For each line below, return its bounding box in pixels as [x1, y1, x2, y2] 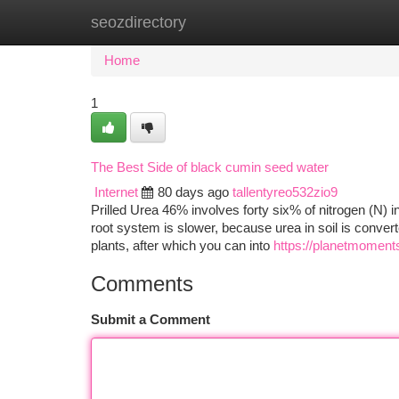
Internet [94, 185, 138, 199]
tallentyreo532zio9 [232, 185, 338, 199]
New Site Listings [180, 15, 281, 29]
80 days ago [158, 185, 229, 199]
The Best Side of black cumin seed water [91, 160, 329, 175]
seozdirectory [91, 13, 186, 31]
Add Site [307, 15, 356, 29]
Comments [91, 272, 193, 296]
